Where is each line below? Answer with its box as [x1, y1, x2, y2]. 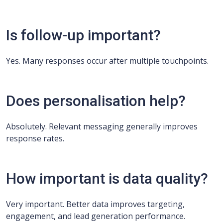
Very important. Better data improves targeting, [6, 199, 185, 210]
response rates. [6, 133, 64, 144]
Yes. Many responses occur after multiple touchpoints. [6, 55, 209, 66]
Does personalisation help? [6, 92, 186, 110]
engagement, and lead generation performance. [6, 211, 185, 222]
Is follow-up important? [6, 26, 161, 44]
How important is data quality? [6, 170, 208, 187]
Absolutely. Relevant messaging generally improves [6, 121, 198, 132]
